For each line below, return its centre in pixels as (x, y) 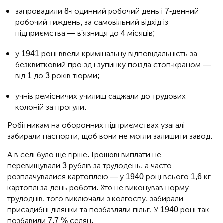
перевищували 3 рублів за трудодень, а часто (90, 165)
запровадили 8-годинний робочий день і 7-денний (107, 11)
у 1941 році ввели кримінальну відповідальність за (106, 53)
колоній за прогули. (51, 107)
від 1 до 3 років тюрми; (57, 75)
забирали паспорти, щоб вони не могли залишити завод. (110, 136)
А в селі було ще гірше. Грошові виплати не (84, 154)
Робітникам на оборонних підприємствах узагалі (96, 125)
